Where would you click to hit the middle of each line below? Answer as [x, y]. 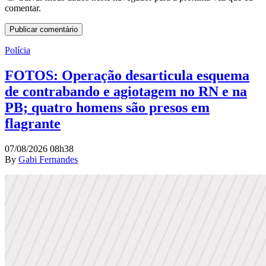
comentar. [23, 8]
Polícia [18, 50]
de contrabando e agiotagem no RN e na [126, 92]
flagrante [33, 124]
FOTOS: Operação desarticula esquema [127, 76]
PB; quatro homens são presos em [107, 108]
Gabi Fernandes [48, 160]
